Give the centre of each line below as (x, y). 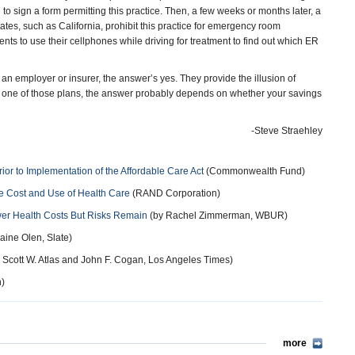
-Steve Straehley (287, 131)
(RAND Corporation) (175, 193)
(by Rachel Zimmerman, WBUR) (218, 216)
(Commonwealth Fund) (254, 171)
